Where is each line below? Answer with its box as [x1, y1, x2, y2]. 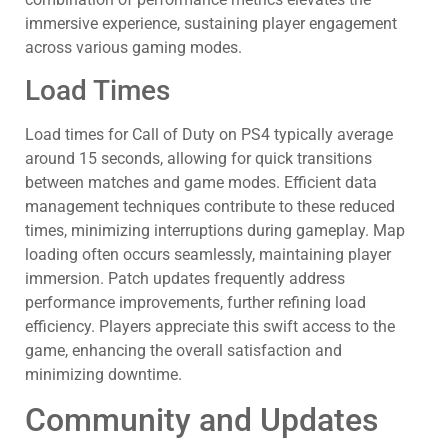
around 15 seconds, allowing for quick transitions [25, 149, 372, 169]
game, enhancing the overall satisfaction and [25, 341, 342, 361]
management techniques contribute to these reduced [25, 197, 395, 217]
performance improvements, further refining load [25, 293, 366, 313]
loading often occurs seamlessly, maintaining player [25, 245, 391, 265]
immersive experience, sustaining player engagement [25, 13, 397, 33]
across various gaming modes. [25, 37, 242, 57]
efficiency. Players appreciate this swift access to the [25, 317, 395, 337]
